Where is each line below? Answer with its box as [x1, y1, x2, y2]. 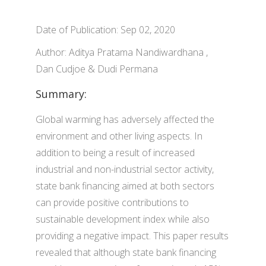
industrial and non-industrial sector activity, [36, 163, 214, 176]
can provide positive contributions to [36, 196, 189, 209]
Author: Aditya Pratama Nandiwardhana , [36, 46, 208, 59]
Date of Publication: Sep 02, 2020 [36, 23, 175, 36]
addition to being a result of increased [36, 146, 195, 159]
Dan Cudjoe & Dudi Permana [36, 62, 158, 75]
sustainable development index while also [36, 213, 210, 226]
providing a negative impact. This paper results [36, 229, 229, 242]
